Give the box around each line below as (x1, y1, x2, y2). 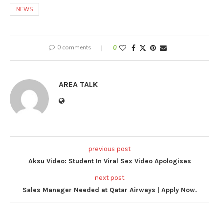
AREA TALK (59, 79, 98, 89)
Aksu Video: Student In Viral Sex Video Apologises (28, 156, 191, 165)
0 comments (57, 43, 91, 51)
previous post (88, 144, 131, 153)
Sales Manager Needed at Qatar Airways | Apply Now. (22, 185, 197, 194)
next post (95, 173, 124, 182)
